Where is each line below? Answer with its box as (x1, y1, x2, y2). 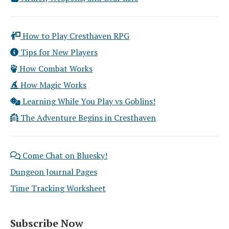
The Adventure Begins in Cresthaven (18, 112, 156, 123)
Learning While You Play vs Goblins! (20, 96, 155, 107)
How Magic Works (18, 79, 86, 90)
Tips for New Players (18, 47, 98, 58)
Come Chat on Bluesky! (20, 150, 107, 161)
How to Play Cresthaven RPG (20, 30, 129, 41)
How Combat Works (17, 63, 93, 74)
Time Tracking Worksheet (10, 182, 106, 194)
